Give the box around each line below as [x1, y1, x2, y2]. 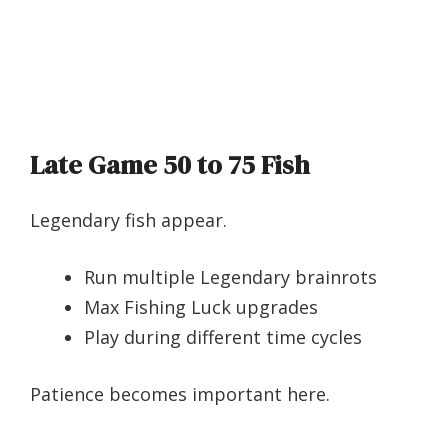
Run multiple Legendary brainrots [84, 265, 377, 290]
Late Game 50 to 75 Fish [30, 147, 310, 184]
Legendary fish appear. [30, 208, 227, 233]
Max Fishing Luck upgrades [84, 295, 318, 320]
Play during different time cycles [84, 325, 362, 350]
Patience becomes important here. [30, 382, 330, 407]
